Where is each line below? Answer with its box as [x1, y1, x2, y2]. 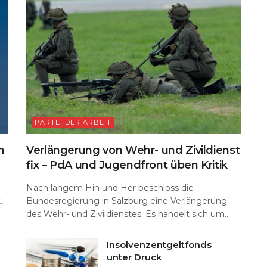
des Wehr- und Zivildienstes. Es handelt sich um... [26, 208, 230, 219]
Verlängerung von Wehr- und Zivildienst [26, 143, 240, 157]
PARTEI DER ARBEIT [35, 117, 111, 126]
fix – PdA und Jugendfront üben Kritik [26, 158, 228, 172]
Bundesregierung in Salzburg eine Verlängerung [26, 195, 227, 206]
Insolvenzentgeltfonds [107, 238, 212, 250]
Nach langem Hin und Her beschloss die [26, 182, 194, 193]
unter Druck [107, 251, 162, 263]
